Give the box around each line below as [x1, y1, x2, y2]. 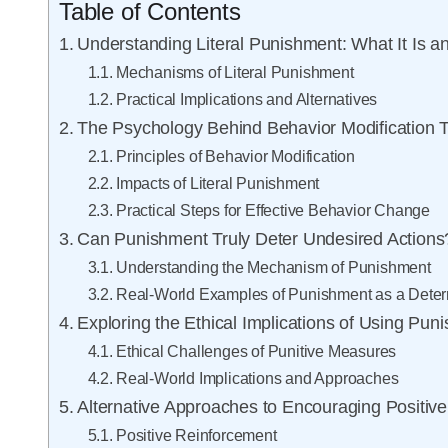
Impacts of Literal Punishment [115, 174, 320, 193]
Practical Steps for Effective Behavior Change [115, 201, 430, 220]
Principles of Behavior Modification [115, 147, 355, 166]
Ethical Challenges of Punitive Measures [115, 342, 397, 361]
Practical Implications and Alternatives [115, 90, 378, 109]
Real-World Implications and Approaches [115, 369, 399, 388]
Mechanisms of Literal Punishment [115, 63, 354, 82]
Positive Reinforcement [115, 426, 277, 445]
